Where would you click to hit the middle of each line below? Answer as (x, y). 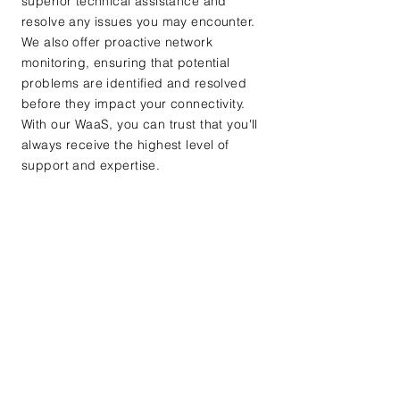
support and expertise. (91, 165)
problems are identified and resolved (134, 83)
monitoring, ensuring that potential (126, 62)
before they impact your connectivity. (133, 104)
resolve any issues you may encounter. (138, 21)
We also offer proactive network (117, 42)
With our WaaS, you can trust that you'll (140, 124)
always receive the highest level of (125, 145)
